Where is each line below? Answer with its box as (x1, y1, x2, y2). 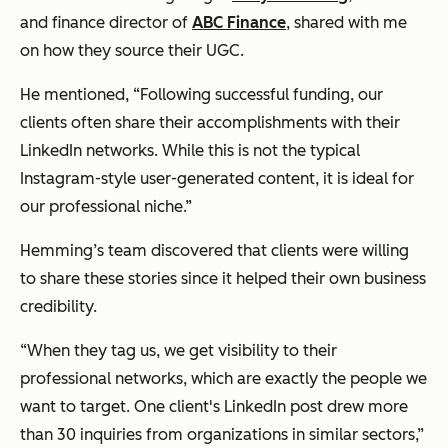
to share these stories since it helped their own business (20, 268, 426, 288)
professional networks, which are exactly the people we (20, 368, 427, 388)
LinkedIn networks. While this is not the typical (20, 140, 360, 160)
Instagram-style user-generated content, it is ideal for (20, 168, 414, 188)
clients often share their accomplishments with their (20, 112, 400, 132)
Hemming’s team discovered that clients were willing (20, 240, 409, 260)
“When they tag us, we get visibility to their (20, 340, 337, 360)
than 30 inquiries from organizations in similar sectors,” (20, 424, 424, 444)
